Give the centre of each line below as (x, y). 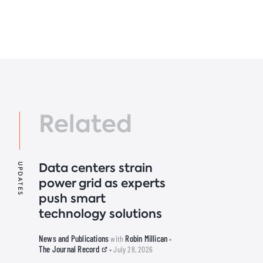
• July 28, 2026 (131, 249)
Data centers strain (96, 168)
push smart (72, 198)
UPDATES (20, 179)
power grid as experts (102, 183)
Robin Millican (146, 238)
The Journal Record (70, 249)
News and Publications (74, 238)
